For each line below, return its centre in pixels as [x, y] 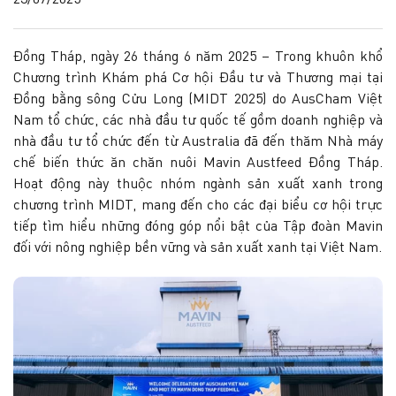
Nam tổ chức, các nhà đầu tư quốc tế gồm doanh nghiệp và [198, 122]
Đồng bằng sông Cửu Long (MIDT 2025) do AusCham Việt [198, 100]
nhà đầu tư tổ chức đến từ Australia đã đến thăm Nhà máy [198, 143]
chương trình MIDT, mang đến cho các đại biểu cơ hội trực [198, 206]
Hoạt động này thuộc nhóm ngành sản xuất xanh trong [198, 185]
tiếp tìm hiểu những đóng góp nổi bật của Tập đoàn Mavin [198, 228]
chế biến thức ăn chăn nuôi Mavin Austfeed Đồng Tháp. [198, 164]
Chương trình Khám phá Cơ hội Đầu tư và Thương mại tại [198, 79]
